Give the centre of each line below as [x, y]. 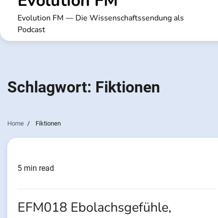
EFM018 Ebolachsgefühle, [94, 208]
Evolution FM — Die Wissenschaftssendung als [101, 18]
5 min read [36, 168]
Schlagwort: [51, 87]
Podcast [31, 29]
